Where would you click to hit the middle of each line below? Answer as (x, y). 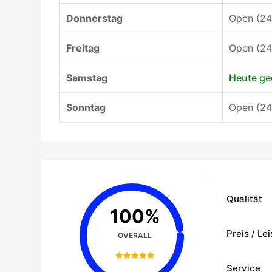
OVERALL (135, 235)
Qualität (244, 199)
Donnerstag (94, 18)
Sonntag (86, 107)
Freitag (83, 48)
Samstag (87, 78)
